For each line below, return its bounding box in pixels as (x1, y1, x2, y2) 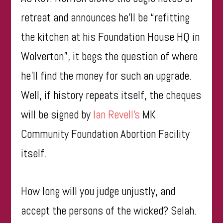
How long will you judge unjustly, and (21, 183, 176, 199)
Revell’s (108, 107, 140, 122)
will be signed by (21, 107, 94, 122)
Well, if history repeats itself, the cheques (21, 87, 202, 103)
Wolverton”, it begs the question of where (21, 48, 198, 64)
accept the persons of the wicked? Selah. (21, 203, 197, 218)
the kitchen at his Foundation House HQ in (21, 29, 200, 44)
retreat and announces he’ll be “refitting (21, 9, 190, 25)
